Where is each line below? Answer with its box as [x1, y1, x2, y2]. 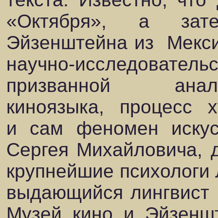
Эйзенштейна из [6, 32, 154, 53]
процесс [120, 96, 192, 117]
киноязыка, [6, 96, 104, 117]
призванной [6, 75, 110, 96]
